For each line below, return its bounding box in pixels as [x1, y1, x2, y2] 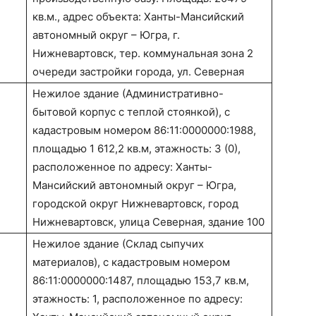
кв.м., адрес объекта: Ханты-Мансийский [32, 10, 244, 24]
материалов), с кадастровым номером [32, 255, 230, 269]
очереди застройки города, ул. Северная [32, 65, 244, 79]
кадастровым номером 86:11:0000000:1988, [32, 123, 256, 138]
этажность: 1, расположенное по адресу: [32, 292, 243, 306]
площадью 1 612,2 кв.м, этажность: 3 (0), [32, 142, 241, 156]
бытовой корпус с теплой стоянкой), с [32, 105, 230, 119]
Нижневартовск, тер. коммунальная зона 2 [32, 47, 253, 61]
